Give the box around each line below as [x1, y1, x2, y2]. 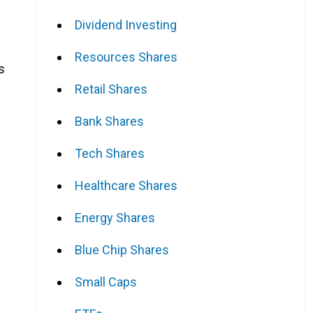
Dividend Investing [75, 17, 177, 32]
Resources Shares [75, 49, 177, 64]
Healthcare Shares [75, 177, 177, 193]
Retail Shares [75, 81, 147, 96]
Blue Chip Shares [75, 242, 169, 257]
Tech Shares [75, 145, 145, 161]
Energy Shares [75, 210, 155, 225]
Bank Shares [75, 113, 144, 129]
